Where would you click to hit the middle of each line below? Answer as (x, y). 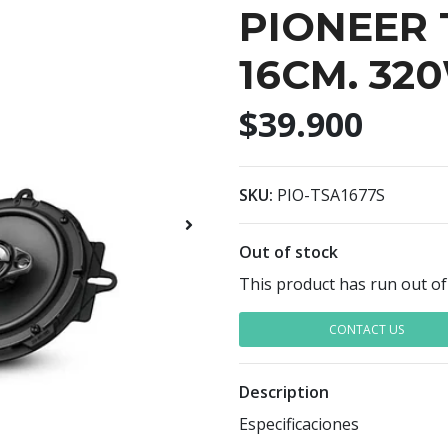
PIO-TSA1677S (331, 195)
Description (284, 392)
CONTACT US (366, 330)
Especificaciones (299, 424)
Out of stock (288, 252)
